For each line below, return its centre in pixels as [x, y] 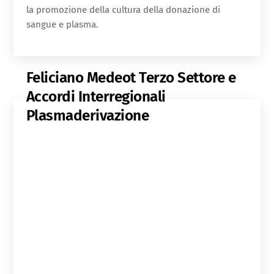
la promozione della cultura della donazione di [123, 10]
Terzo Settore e [188, 78]
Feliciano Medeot [83, 78]
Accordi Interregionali [96, 97]
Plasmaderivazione [87, 116]
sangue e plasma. [62, 25]
